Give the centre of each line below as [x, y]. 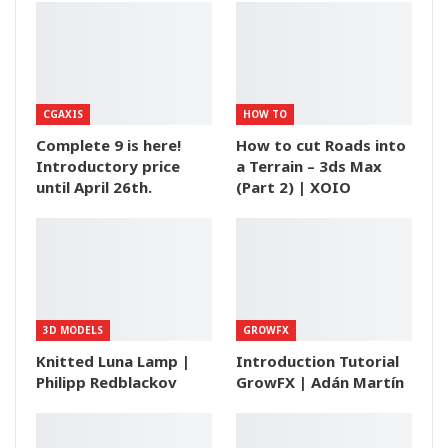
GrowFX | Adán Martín [320, 382]
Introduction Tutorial [317, 361]
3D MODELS [73, 330]
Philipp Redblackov [106, 382]
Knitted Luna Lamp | [113, 361]
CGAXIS [63, 114]
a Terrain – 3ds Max [309, 166]
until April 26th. [94, 187]
